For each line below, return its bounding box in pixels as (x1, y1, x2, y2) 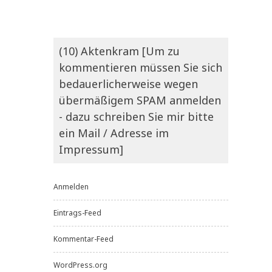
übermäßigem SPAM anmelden (59, 93, 221, 108)
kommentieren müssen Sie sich (59, 60, 222, 75)
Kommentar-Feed (53, 234, 114, 245)
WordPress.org (53, 260, 107, 271)
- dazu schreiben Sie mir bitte (59, 109, 214, 124)
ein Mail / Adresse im (59, 126, 169, 141)
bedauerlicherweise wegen (59, 76, 198, 92)
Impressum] (59, 142, 123, 157)
